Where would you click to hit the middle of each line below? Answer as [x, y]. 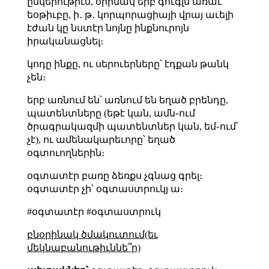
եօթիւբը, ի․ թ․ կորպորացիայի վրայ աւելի [130, 14]
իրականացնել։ [65, 41]
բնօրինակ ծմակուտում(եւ [92, 234]
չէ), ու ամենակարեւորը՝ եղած [101, 139]
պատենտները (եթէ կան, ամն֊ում [111, 113]
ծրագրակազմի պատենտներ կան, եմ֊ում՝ [132, 126]
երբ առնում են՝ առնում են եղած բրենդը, [127, 100]
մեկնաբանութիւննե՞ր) [83, 247]
